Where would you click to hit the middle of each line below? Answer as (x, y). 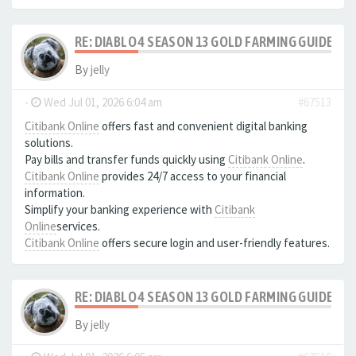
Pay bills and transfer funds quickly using (126, 159)
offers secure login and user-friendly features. (215, 243)
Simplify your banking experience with (120, 209)
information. (55, 193)
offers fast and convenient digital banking (203, 126)
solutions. (49, 143)
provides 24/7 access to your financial (193, 176)
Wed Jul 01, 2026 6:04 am (102, 102)
